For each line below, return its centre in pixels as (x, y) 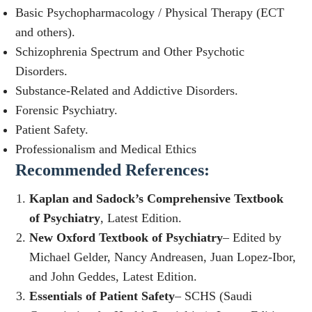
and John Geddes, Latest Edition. (114, 277)
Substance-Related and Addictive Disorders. (127, 91)
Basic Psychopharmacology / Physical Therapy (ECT (150, 13)
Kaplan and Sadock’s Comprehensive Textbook (157, 199)
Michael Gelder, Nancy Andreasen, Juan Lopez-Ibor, (163, 257)
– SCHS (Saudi (214, 296)
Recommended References (110, 170)
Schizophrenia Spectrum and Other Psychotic (130, 52)
